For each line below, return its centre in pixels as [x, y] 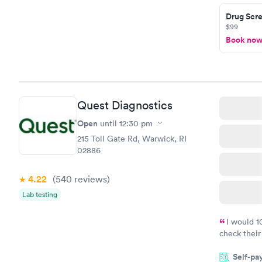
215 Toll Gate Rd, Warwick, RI [132, 138]
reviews [89, 179]
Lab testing [40, 194]
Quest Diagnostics [125, 105]
